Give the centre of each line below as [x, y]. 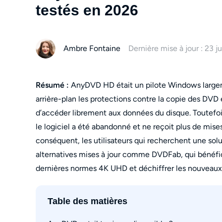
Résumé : [52, 85]
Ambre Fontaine [92, 48]
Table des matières [87, 201]
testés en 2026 [87, 10]
